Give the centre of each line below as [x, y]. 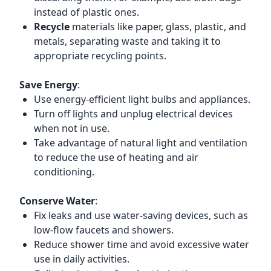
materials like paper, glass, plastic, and [158, 27]
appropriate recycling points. [100, 56]
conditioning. [64, 172]
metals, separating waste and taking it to [127, 41]
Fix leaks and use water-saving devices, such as [141, 215]
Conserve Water [57, 201]
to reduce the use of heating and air [116, 157]
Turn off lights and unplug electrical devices [133, 114]
